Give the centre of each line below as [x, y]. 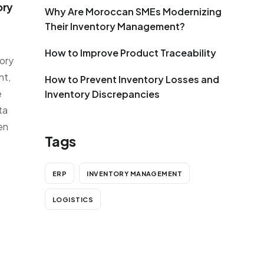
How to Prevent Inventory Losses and [132, 80]
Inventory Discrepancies [102, 94]
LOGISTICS [73, 199]
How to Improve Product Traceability [131, 53]
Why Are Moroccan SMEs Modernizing [133, 12]
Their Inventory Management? [115, 27]
